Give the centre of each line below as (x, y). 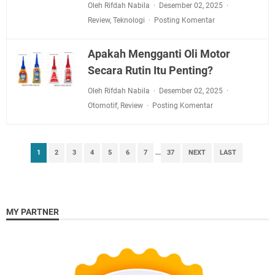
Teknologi (129, 20)
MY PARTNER (33, 212)
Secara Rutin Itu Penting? (150, 70)
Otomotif (102, 106)
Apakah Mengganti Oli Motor (159, 54)
